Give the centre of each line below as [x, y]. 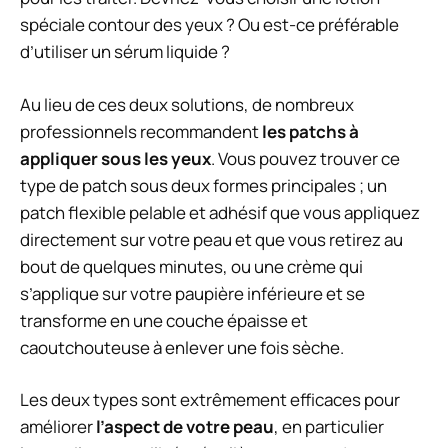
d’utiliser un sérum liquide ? [125, 52]
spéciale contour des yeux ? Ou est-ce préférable [209, 25]
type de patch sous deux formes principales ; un [203, 185]
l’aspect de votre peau [185, 427]
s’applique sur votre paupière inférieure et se [192, 293]
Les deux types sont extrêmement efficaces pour [210, 400]
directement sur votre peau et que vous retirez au [211, 239]
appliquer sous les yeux [115, 158]
